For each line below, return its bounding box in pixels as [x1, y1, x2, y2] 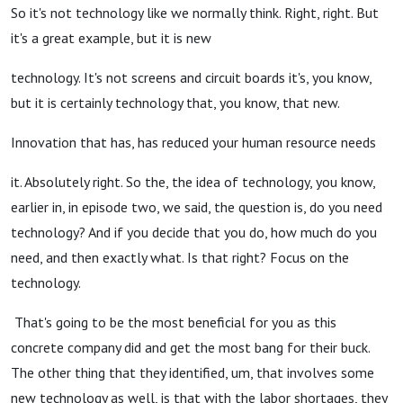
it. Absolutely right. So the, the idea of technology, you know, [11, 173, 375, 191]
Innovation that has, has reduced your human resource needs [11, 133, 376, 151]
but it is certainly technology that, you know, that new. [11, 94, 340, 112]
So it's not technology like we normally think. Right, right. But [11, 4, 379, 22]
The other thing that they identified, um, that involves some [11, 363, 374, 381]
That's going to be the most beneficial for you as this [14, 313, 336, 331]
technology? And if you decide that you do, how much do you [11, 223, 377, 241]
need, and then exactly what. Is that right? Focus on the [11, 248, 349, 266]
